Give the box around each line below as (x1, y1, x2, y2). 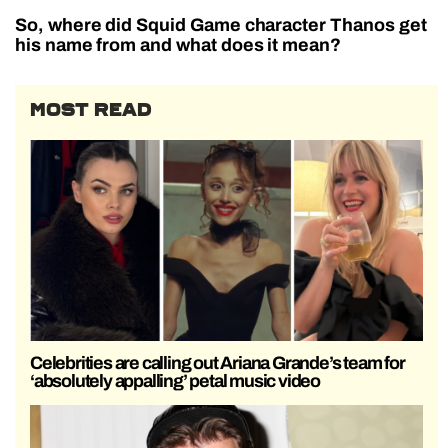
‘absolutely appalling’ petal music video (30, 370, 321, 391)
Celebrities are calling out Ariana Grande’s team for (30, 352, 405, 373)
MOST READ (30, 98, 152, 121)
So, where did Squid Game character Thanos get (15, 14, 427, 35)
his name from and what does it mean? (15, 34, 341, 55)
